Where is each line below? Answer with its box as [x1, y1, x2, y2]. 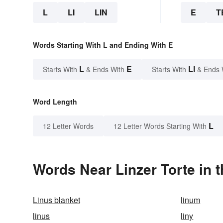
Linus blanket [33, 194, 80, 206]
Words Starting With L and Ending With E [33, 39, 173, 50]
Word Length [33, 96, 77, 107]
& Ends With [84, 64, 126, 74]
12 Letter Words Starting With [113, 120, 207, 131]
